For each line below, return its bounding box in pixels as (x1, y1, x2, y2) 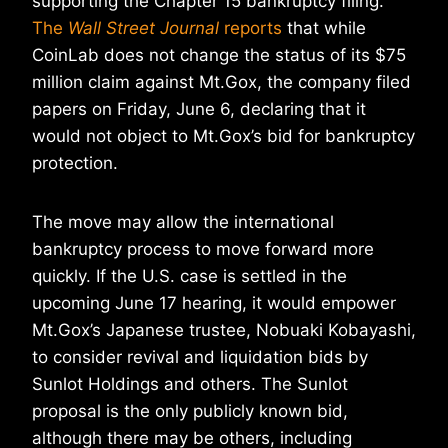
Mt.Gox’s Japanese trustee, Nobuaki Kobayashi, (32, 320, 416, 341)
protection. (32, 153, 118, 174)
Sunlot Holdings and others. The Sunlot (32, 374, 348, 395)
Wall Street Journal (68, 18, 219, 39)
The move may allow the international (32, 212, 334, 233)
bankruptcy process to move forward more (32, 239, 374, 260)
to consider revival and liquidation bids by (32, 347, 368, 368)
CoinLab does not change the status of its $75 (32, 45, 406, 66)
